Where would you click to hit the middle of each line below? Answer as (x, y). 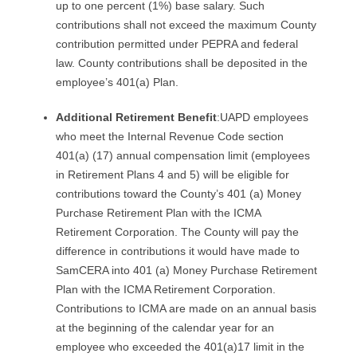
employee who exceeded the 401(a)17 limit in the (180, 346)
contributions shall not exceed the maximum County (186, 24)
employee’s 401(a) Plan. (117, 82)
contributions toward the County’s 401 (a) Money (178, 193)
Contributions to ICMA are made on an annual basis (186, 308)
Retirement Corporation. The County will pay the (177, 231)
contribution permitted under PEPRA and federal (177, 43)
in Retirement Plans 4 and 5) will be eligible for (173, 174)
